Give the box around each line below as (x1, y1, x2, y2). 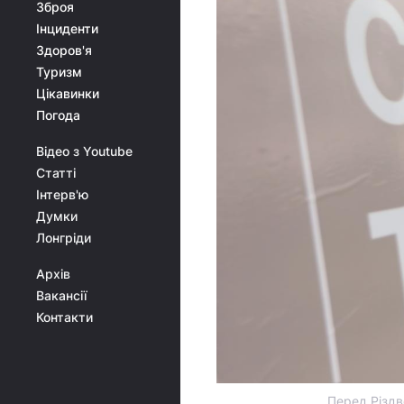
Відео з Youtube (36, 143, 133, 159)
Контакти (36, 309, 93, 325)
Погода (36, 107, 80, 123)
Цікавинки (36, 86, 99, 101)
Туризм (36, 64, 82, 79)
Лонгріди (36, 230, 91, 245)
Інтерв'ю (36, 187, 88, 202)
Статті (36, 165, 76, 180)
